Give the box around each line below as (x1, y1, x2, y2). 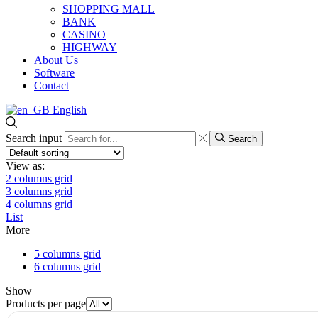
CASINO (62, 28, 106, 40)
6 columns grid (34, 261, 101, 273)
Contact (34, 79, 69, 92)
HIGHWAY (62, 41, 117, 53)
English (50, 104, 87, 116)
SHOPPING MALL (62, 3, 155, 15)
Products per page (6, 297, 86, 310)
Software (34, 67, 75, 79)
